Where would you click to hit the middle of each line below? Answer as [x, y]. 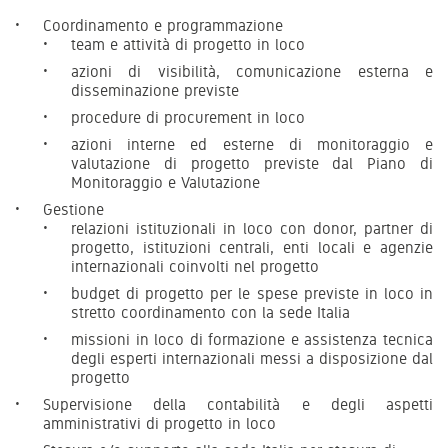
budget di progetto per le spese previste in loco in [252, 293]
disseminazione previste [155, 90]
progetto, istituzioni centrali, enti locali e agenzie [252, 247]
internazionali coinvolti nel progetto [195, 266]
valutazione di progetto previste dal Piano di [252, 163]
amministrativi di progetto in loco [159, 423]
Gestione [73, 209]
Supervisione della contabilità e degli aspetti [238, 404]
